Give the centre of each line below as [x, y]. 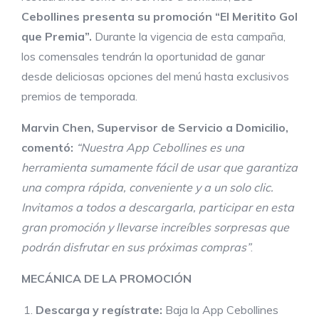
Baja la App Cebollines [220, 310]
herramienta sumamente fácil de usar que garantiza [159, 168]
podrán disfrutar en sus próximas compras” [136, 247]
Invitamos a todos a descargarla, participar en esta [158, 208]
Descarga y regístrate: [99, 310]
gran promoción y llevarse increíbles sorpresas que [155, 228]
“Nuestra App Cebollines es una [160, 148]
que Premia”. [57, 37]
